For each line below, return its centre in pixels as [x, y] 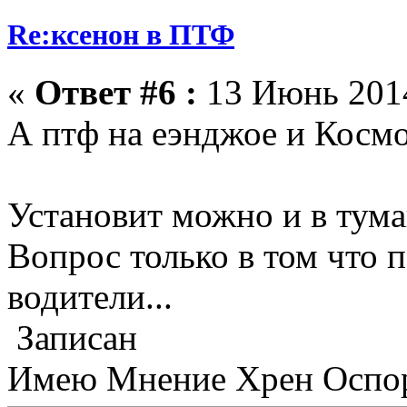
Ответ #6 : [116, 93]
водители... [90, 297]
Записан [72, 338]
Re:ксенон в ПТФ [121, 35]
